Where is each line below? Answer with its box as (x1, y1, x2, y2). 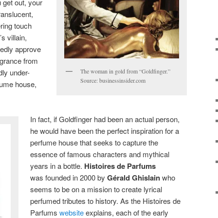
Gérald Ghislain (107, 172, 161, 183)
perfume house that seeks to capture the (30, 137, 159, 147)
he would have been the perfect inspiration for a (30, 125, 180, 136)
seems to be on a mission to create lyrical (30, 183, 163, 194)
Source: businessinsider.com (80, 76, 145, 84)
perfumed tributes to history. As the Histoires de (30, 195, 181, 206)
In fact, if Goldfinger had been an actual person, (30, 113, 180, 124)
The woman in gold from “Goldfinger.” (80, 67, 170, 75)
